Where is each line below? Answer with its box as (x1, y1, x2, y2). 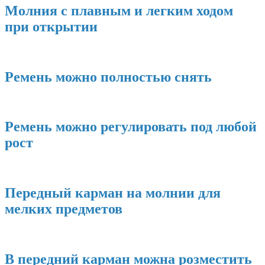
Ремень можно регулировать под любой (5, 119, 257, 135)
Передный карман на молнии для (5, 185, 221, 201)
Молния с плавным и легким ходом (5, 2, 233, 18)
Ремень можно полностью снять (5, 69, 212, 85)
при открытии (5, 18, 98, 34)
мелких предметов (5, 201, 122, 217)
